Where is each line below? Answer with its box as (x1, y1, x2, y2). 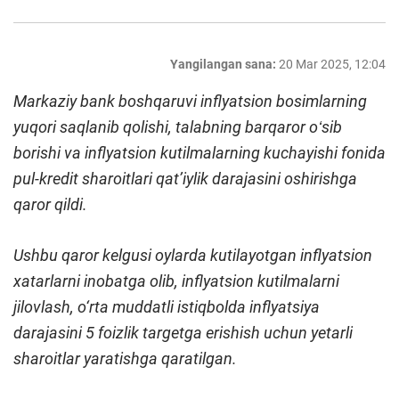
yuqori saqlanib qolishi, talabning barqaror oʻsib (13, 118, 342, 137)
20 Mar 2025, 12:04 (279, 57, 386, 72)
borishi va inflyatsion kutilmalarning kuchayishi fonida (13, 143, 386, 163)
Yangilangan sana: (170, 57, 276, 72)
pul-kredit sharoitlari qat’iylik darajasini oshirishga (13, 169, 357, 189)
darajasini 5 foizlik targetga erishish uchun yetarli (13, 323, 353, 343)
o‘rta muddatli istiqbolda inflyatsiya (77, 297, 320, 317)
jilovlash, (13, 297, 77, 317)
